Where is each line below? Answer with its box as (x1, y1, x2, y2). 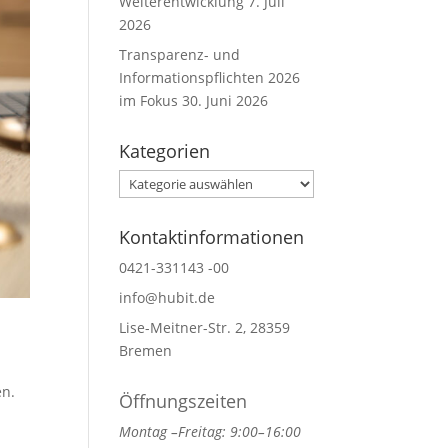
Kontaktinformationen (119, 225, 305, 249)
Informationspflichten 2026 (119, 68, 301, 87)
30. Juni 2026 (182, 91, 269, 110)
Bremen (119, 341, 173, 360)
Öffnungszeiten (119, 389, 248, 413)
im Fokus (119, 91, 179, 110)
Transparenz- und (119, 45, 241, 64)
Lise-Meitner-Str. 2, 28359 (119, 318, 291, 337)
